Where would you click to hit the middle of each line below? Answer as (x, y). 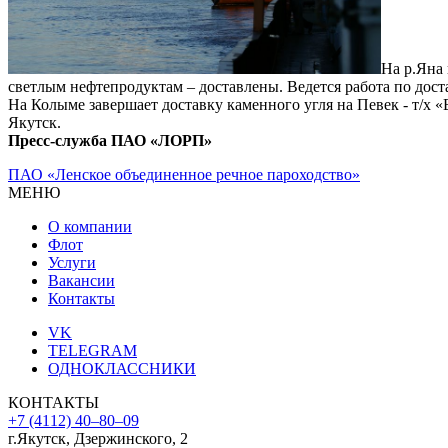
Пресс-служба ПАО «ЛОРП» (110, 141)
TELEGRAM (92, 351)
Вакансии (81, 281)
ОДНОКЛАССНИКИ (122, 369)
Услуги (72, 263)
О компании (90, 227)
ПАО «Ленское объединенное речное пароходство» (184, 175)
